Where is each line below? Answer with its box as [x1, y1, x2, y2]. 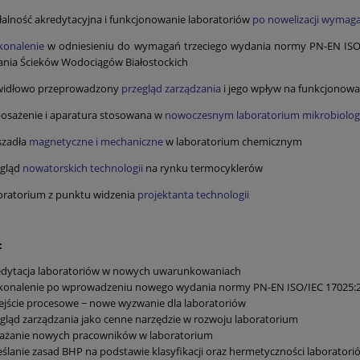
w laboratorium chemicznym [163, 133, 302, 149]
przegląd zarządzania [121, 80, 221, 96]
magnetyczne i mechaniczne [29, 133, 163, 149]
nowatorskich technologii [22, 160, 143, 175]
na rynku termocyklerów [143, 160, 263, 175]
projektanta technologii [137, 186, 249, 202]
